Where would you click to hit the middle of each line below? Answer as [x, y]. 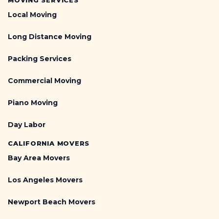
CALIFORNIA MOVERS [49, 143]
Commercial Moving [44, 81]
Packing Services [40, 59]
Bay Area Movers [39, 158]
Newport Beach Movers [52, 202]
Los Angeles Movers [45, 180]
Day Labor [27, 125]
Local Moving [32, 15]
